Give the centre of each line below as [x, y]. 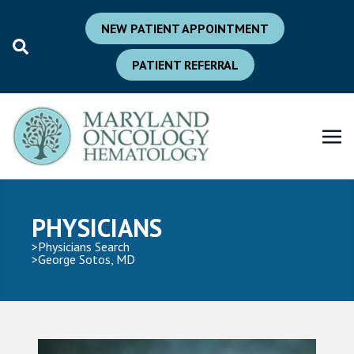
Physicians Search [84, 246]
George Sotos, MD [87, 259]
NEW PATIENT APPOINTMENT [185, 28]
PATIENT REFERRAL [185, 65]
